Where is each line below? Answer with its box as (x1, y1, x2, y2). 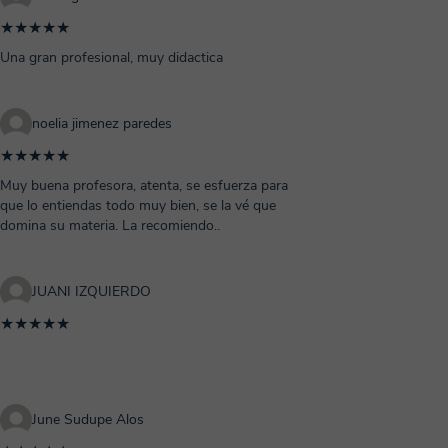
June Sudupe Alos (32, 410, 144, 429)
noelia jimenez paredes (32, 114, 172, 133)
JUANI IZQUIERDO (32, 282, 151, 301)
